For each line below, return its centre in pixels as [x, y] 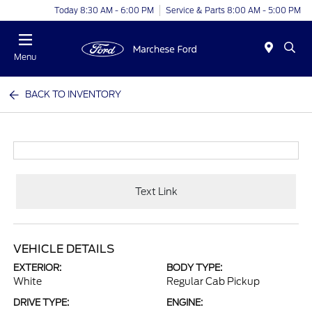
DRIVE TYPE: [41, 303]
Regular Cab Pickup [213, 281]
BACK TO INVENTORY [73, 94]
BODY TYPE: [194, 268]
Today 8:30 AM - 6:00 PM [104, 10]
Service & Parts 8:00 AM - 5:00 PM [233, 10]
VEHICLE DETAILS [64, 249]
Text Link [156, 191]
